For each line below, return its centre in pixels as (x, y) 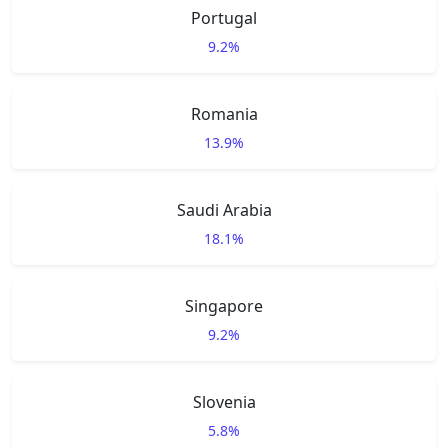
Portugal (224, 18)
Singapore (224, 306)
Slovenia (224, 402)
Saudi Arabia (224, 210)
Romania (224, 114)
